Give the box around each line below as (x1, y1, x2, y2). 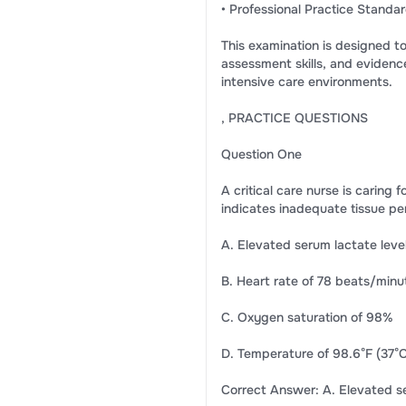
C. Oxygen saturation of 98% (220, 309, 393, 325)
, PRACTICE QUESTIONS (220, 110, 368, 126)
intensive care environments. (220, 73, 392, 90)
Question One (220, 146, 302, 162)
